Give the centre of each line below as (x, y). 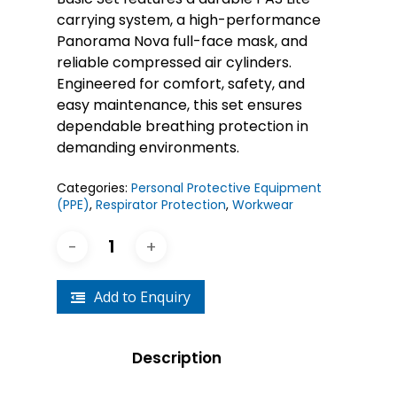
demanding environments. (148, 148)
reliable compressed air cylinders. (174, 62)
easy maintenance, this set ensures (179, 105)
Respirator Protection (161, 205)
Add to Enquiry (142, 297)
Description (176, 358)
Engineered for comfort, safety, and (181, 84)
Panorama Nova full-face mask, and (182, 41)
